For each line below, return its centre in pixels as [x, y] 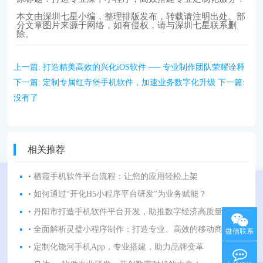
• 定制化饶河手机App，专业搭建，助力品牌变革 [116, 247]
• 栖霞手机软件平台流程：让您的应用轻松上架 [113, 176]
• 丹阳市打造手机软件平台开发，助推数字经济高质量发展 [134, 212]
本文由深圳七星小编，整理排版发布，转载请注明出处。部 [131, 16]
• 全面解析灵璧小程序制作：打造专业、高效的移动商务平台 [138, 229]
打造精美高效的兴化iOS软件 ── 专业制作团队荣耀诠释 [144, 67]
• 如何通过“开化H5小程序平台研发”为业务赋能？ [118, 194]
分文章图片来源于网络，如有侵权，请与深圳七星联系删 [127, 25]
